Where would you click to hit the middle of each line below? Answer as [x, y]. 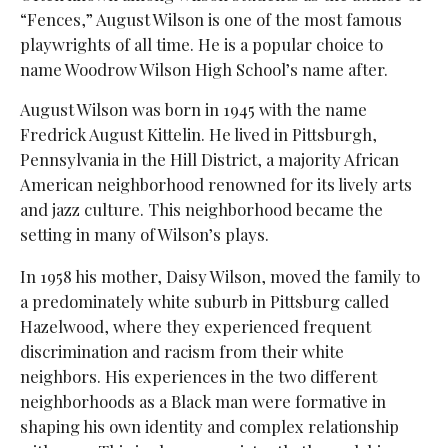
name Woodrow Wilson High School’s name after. [203, 68]
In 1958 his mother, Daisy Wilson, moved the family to [219, 275]
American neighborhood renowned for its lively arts [215, 183]
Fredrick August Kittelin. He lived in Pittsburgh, [198, 133]
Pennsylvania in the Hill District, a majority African [209, 158]
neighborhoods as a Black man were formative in [202, 400]
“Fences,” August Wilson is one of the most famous [210, 18]
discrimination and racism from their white [181, 350]
